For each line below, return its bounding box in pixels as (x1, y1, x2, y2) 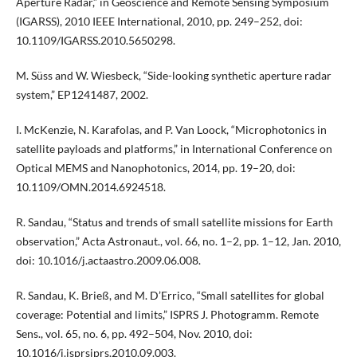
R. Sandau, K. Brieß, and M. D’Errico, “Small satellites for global (15, 288, 324, 303)
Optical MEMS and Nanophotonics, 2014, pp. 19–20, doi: (15, 161, 296, 175)
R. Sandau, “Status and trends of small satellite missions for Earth (15, 215, 333, 229)
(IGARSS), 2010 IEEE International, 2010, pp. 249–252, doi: (15, 14, 303, 29)
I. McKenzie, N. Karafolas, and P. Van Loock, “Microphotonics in (15, 123, 327, 137)
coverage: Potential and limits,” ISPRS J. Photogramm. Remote (15, 308, 319, 322)
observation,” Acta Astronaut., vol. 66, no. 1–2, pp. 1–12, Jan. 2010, (15, 234, 341, 249)
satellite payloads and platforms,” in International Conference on (15, 142, 332, 156)
